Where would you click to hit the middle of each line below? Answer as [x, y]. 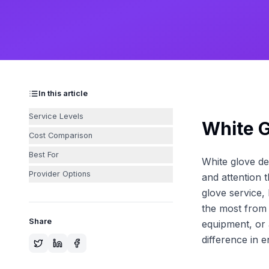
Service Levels [56, 116]
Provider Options [60, 174]
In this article [63, 93]
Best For [44, 155]
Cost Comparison [61, 135]
